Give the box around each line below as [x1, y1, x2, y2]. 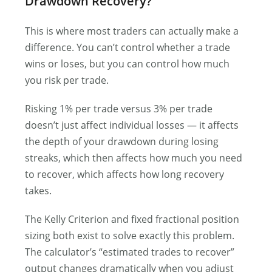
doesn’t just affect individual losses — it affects [25, 118, 239, 132]
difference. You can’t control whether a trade [25, 40, 231, 54]
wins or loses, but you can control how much [25, 56, 230, 70]
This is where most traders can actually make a [25, 24, 239, 38]
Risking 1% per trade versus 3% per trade [25, 101, 213, 115]
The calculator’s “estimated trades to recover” [25, 245, 235, 259]
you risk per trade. [25, 73, 109, 87]
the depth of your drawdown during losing [25, 134, 219, 148]
